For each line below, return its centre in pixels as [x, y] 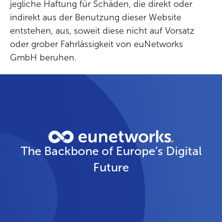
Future [111, 167]
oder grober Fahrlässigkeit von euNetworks [96, 44]
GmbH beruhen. [43, 57]
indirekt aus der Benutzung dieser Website [96, 17]
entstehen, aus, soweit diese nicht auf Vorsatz [102, 31]
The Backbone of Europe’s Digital [111, 151]
